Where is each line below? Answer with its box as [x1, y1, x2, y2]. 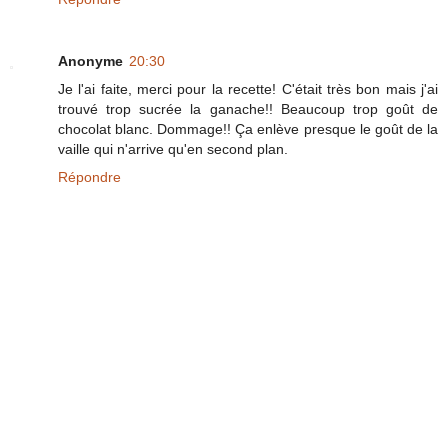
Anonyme [58, 52, 123, 69]
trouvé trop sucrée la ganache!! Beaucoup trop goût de [58, 100, 438, 117]
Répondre [58, 168, 121, 185]
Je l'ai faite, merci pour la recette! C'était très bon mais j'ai [58, 80, 438, 97]
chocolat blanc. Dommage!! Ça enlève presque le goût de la [58, 120, 438, 137]
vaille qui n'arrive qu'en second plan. [58, 140, 288, 157]
